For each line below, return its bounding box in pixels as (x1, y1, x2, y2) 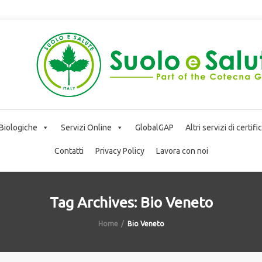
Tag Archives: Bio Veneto (49, 194, 213, 211)
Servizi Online (61, 122, 112, 132)
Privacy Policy (95, 146, 144, 156)
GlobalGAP (135, 122, 174, 132)
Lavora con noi (156, 146, 208, 156)
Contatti (54, 146, 84, 156)
